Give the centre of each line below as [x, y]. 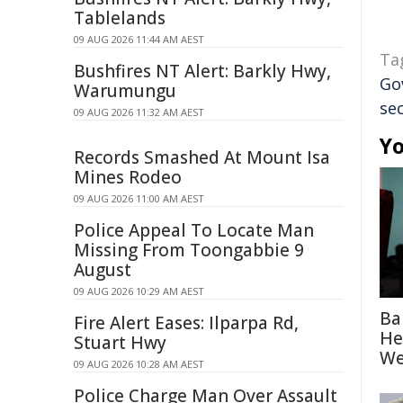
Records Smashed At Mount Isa [202, 157]
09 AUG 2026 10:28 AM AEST [139, 364]
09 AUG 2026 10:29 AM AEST [139, 291]
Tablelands [120, 18]
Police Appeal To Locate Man [194, 230]
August [103, 270]
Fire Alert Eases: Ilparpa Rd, [186, 323]
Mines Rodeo [128, 177]
